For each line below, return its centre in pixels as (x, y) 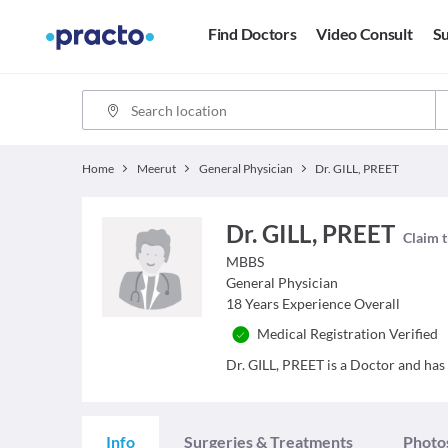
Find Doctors (252, 34)
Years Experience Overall (323, 303)
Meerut (156, 168)
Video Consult (364, 34)
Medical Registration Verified (348, 333)
